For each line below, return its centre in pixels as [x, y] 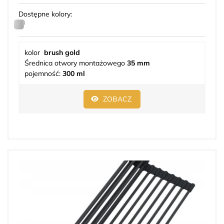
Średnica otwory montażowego [76, 63]
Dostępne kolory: [45, 14]
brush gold [62, 53]
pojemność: [43, 74]
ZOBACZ [117, 99]
